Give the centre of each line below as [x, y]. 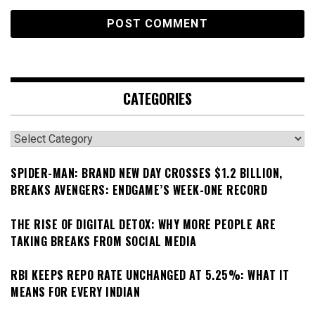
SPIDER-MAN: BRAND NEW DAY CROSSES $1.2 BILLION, [147, 173]
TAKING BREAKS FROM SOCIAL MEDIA [104, 241]
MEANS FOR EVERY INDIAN [75, 292]
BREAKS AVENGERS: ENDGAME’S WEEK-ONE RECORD [139, 190]
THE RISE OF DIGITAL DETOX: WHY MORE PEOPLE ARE [143, 224]
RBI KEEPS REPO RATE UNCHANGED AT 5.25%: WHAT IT [150, 275]
